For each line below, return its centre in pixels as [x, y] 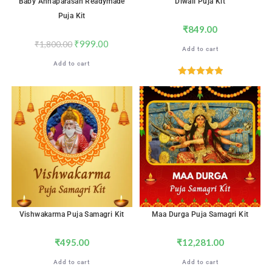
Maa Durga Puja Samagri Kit [200, 214]
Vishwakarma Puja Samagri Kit [72, 214]
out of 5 [200, 97]
